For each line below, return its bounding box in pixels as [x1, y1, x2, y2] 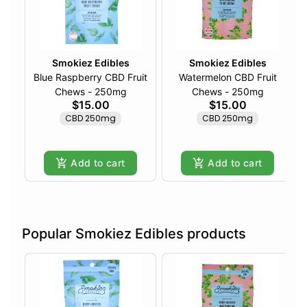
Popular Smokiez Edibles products [22, 225, 246, 243]
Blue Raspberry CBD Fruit [34, 71, 147, 84]
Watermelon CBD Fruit [178, 71, 234, 84]
